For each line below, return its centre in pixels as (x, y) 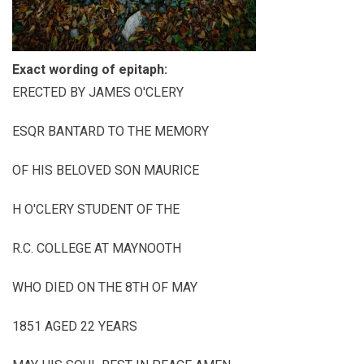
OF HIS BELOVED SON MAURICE (106, 170)
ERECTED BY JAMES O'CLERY (98, 92)
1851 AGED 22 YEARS (75, 326)
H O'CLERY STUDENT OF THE (96, 209)
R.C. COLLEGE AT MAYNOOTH (97, 248)
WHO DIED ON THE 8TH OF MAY (105, 287)
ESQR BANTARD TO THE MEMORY (110, 131)
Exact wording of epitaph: (91, 69)
